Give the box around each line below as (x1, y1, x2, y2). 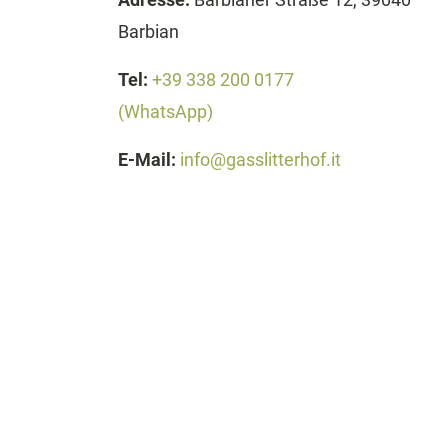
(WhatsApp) (118, 101, 213, 122)
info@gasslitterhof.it (180, 149, 341, 170)
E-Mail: (118, 149, 180, 170)
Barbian (118, 21, 179, 42)
